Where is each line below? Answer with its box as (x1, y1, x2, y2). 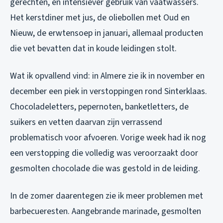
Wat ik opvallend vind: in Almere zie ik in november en (10, 69, 205, 82)
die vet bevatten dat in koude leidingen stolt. (10, 42, 177, 55)
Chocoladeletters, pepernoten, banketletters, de (10, 100, 189, 113)
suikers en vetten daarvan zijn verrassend (10, 115, 162, 128)
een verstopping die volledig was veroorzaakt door (10, 146, 198, 159)
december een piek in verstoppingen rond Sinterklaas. (10, 85, 207, 98)
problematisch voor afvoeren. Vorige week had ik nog (10, 131, 206, 144)
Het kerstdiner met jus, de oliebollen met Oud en (10, 11, 190, 24)
